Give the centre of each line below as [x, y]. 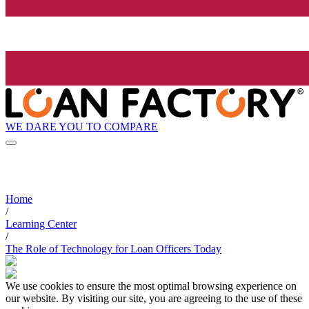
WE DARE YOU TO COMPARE [82, 126]
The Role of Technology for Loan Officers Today [113, 249]
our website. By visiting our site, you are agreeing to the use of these [154, 299]
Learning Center [41, 224]
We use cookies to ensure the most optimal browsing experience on [151, 286]
